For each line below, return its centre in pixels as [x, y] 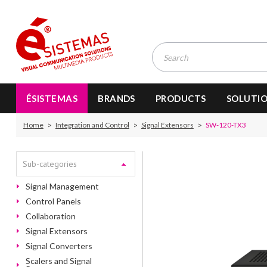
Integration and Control [92, 125]
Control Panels [53, 201]
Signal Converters [59, 246]
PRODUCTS [181, 98]
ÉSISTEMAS [52, 98]
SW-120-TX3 [226, 125]
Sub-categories [49, 164]
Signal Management [62, 186]
